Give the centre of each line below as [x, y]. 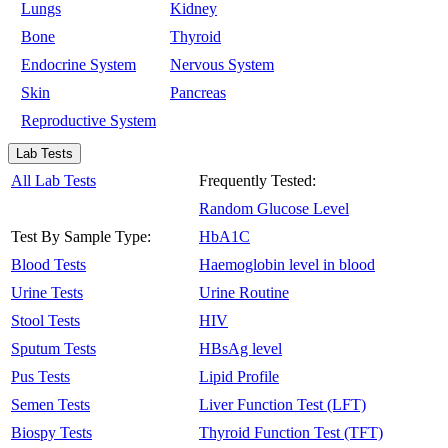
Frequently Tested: [257, 180]
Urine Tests [47, 292]
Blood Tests [48, 264]
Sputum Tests [53, 348]
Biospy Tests [51, 432]
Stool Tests [45, 320]
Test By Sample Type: [81, 236]
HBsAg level [240, 348]
